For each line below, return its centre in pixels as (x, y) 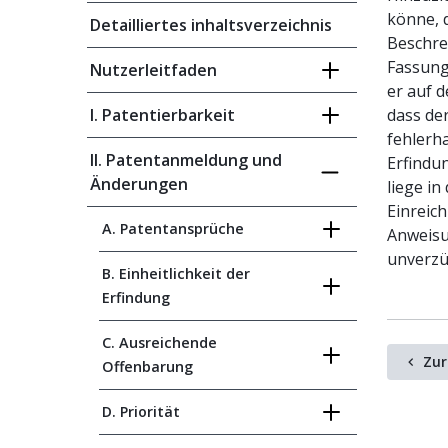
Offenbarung (147, 366)
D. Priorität (141, 411)
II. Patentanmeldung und (186, 160)
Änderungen (139, 184)
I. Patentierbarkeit (162, 115)
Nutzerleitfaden (153, 70)
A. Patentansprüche (173, 228)
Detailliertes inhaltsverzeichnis (211, 25)
